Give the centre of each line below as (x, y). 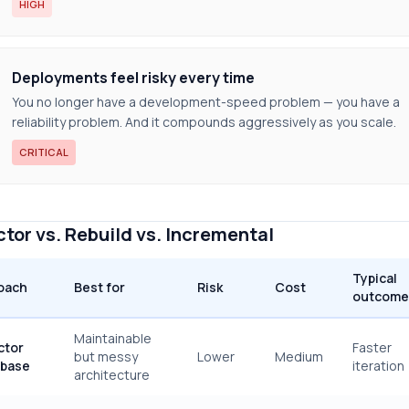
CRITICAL (44, 152)
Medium (299, 357)
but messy (106, 357)
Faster (372, 347)
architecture (112, 375)
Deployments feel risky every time (133, 78)
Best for (100, 287)
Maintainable (113, 338)
